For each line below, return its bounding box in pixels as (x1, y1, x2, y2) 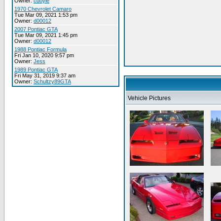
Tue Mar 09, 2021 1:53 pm (14, 12, 77, 18)
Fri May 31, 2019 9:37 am (14, 73, 75, 78)
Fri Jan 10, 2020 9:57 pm (14, 52, 74, 58)
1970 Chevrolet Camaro (14, 6, 72, 12)
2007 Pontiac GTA (14, 26, 58, 32)
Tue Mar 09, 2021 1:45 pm (14, 32, 77, 38)
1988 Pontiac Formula (14, 46, 67, 52)
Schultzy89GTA (34, 78, 71, 84)
